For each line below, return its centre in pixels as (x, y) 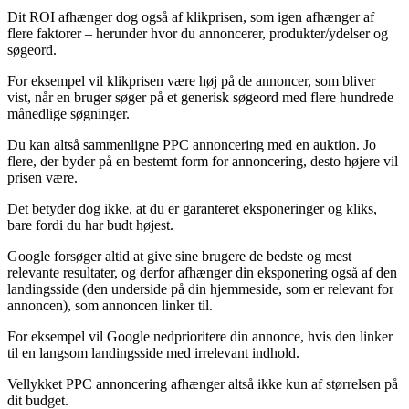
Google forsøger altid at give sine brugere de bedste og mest (179, 256)
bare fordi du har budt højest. (90, 225)
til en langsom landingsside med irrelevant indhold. (153, 352)
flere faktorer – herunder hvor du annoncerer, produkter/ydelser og (198, 33)
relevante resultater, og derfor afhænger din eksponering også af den (202, 272)
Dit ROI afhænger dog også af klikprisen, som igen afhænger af (191, 16)
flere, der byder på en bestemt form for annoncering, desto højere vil (203, 161)
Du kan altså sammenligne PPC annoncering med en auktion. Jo (192, 144)
